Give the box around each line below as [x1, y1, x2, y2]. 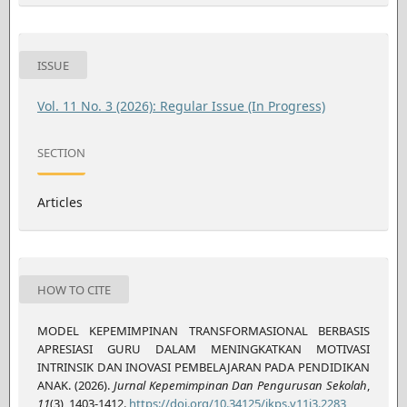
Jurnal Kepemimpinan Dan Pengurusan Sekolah [113, 376, 368, 393]
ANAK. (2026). [36, 376, 114, 393]
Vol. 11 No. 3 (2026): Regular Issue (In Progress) [36, 96, 325, 114]
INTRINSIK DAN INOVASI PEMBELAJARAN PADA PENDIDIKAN [36, 358, 371, 375]
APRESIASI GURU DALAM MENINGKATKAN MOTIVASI [36, 340, 371, 357]
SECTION [36, 144, 85, 162]
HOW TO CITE [36, 281, 111, 298]
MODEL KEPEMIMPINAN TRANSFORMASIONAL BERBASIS [36, 322, 371, 339]
